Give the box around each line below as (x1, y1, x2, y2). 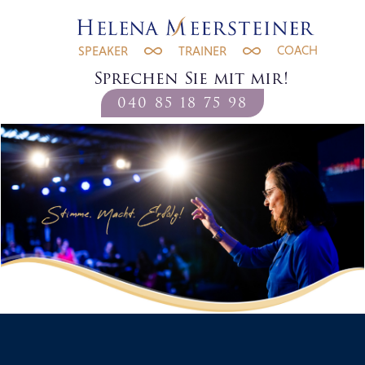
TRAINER (178, 43, 226, 58)
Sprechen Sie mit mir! (93, 64, 288, 91)
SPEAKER (78, 43, 128, 58)
